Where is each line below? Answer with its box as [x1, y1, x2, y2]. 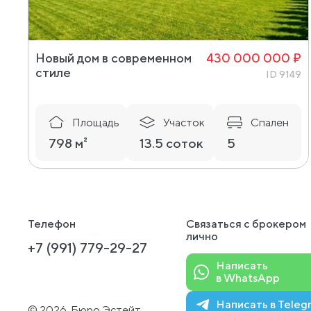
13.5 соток [140, 135, 203, 151]
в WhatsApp [215, 271, 280, 285]
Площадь [72, 115, 119, 129]
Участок [163, 115, 205, 129]
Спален [251, 115, 289, 129]
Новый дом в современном [35, 50, 192, 65]
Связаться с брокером [185, 217, 306, 230]
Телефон [28, 217, 76, 230]
